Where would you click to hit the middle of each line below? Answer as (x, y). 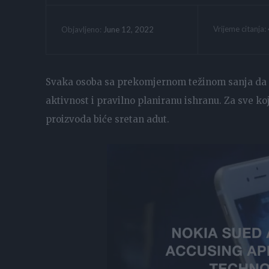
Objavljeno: (81, 30)
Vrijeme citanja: (240, 29)
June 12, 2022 (128, 29)
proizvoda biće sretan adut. (107, 119)
